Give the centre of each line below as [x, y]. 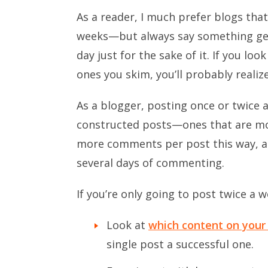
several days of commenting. [150, 162]
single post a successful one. [180, 244]
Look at [127, 225]
